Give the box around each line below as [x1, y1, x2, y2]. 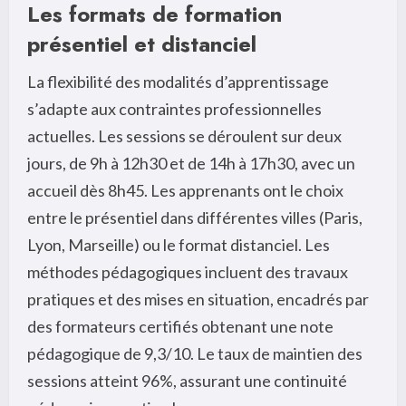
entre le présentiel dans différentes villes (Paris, [27, 208, 362, 228]
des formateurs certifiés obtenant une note [27, 316, 333, 337]
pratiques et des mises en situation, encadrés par [27, 289, 369, 310]
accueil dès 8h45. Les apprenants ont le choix [27, 180, 343, 201]
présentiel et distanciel [27, 28, 256, 61]
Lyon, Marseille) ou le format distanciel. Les [27, 235, 330, 256]
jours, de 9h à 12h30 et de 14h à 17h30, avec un [27, 153, 355, 174]
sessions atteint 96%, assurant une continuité [27, 371, 347, 391]
